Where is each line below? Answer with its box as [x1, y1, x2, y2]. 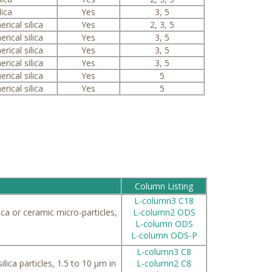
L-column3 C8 [137, 245, 191, 257]
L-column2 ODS [132, 206, 195, 218]
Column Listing [135, 180, 193, 192]
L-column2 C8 [137, 257, 191, 269]
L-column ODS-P [131, 229, 197, 241]
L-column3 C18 [134, 194, 194, 206]
